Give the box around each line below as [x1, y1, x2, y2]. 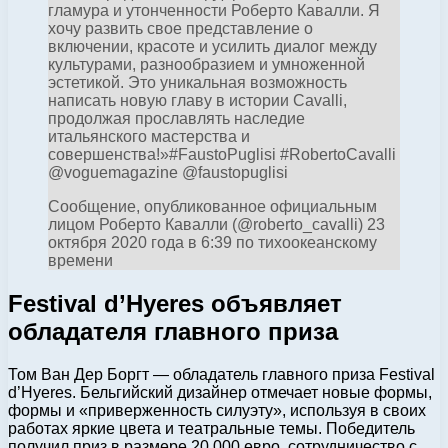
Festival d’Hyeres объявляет [8, 290, 342, 318]
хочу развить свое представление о [48, 20, 313, 38]
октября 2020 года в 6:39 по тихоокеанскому [48, 234, 377, 252]
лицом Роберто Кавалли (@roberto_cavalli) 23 [48, 216, 385, 234]
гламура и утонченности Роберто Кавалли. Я [48, 2, 380, 20]
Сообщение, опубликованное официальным [48, 198, 377, 216]
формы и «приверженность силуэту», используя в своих [8, 402, 426, 420]
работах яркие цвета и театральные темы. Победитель [8, 420, 415, 438]
